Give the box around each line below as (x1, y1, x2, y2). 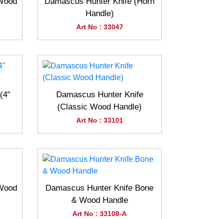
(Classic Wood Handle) (57, 102, 142, 111)
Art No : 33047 (76, 23, 123, 31)
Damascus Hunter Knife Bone (45, 183, 153, 193)
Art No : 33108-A (72, 210, 127, 218)
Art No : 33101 (76, 116, 123, 124)
